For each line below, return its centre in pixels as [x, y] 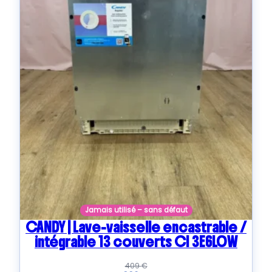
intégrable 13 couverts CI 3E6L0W [136, 241]
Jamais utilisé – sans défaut [136, 210]
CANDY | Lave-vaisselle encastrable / [136, 227]
